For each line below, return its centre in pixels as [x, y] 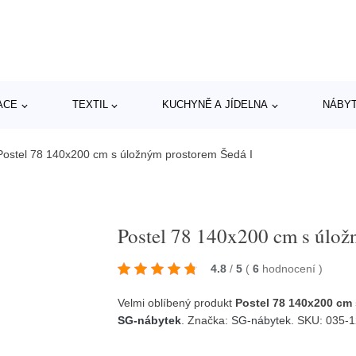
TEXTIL [90, 104]
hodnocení [291, 268]
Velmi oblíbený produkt [177, 302]
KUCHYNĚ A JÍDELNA [215, 104]
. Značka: [207, 320]
